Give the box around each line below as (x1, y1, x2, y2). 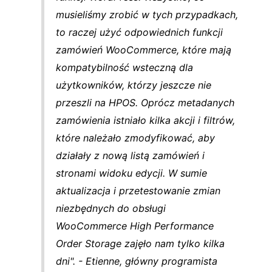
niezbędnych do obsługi (56, 202, 166, 215)
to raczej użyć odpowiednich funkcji (56, 26, 223, 39)
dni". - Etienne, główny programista (56, 255, 218, 268)
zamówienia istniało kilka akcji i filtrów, (56, 114, 236, 127)
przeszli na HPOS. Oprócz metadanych (56, 97, 235, 109)
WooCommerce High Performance (56, 220, 214, 233)
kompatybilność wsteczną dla (56, 61, 194, 74)
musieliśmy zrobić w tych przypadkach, (56, 8, 239, 21)
